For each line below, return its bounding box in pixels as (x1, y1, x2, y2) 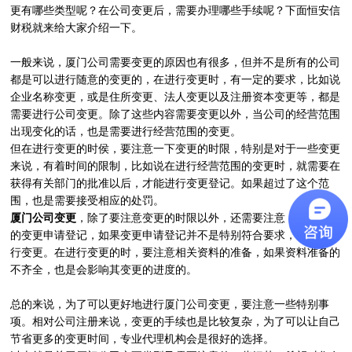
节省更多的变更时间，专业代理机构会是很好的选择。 (10, 332, 275, 345)
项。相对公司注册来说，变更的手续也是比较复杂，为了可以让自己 (10, 314, 341, 328)
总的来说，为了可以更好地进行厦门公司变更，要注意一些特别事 (10, 297, 330, 310)
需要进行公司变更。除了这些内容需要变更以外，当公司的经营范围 (10, 107, 341, 120)
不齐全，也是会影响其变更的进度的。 (10, 262, 198, 276)
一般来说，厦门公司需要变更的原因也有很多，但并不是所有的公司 (10, 55, 341, 68)
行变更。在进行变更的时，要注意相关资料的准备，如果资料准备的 (10, 245, 341, 258)
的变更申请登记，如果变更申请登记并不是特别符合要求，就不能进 (10, 228, 341, 241)
